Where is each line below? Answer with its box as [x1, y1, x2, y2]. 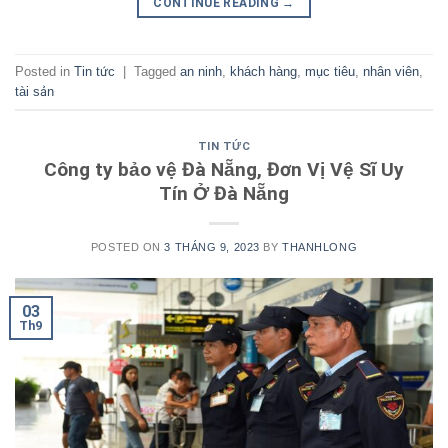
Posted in [15, 63, 74, 79]
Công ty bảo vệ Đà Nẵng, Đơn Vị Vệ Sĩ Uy [44, 157, 404, 181]
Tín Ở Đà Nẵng [159, 181, 289, 205]
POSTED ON [90, 240, 165, 253]
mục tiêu [305, 63, 355, 79]
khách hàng [230, 63, 297, 79]
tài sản [15, 83, 54, 99]
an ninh [180, 63, 222, 79]
